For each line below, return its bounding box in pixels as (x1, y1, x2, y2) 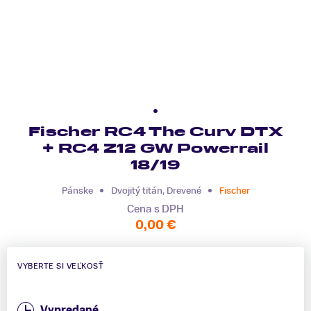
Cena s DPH (127, 201, 184, 217)
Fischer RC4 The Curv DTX (28, 124, 283, 140)
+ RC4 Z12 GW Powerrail (42, 140, 269, 157)
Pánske (61, 184, 93, 197)
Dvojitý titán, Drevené (110, 184, 201, 197)
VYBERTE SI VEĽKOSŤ (17, 260, 103, 272)
